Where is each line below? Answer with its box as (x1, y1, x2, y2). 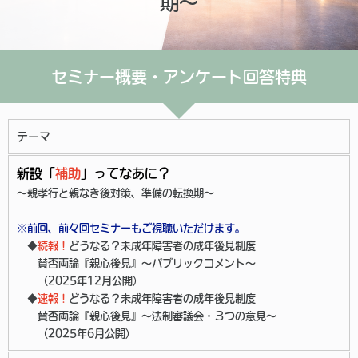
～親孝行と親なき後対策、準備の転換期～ (17, 188, 214, 198)
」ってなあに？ (81, 167, 170, 180)
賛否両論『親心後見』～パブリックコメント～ (17, 258, 256, 268)
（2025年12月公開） (17, 276, 143, 286)
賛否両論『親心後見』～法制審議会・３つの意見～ (17, 311, 276, 321)
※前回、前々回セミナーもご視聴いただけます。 (17, 223, 245, 233)
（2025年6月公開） (17, 328, 136, 339)
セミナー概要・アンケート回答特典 (51, 69, 307, 85)
